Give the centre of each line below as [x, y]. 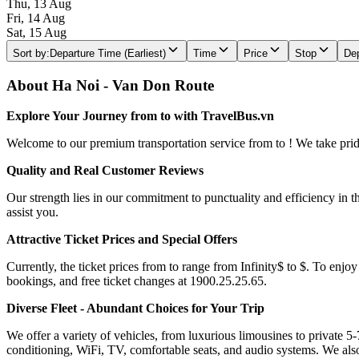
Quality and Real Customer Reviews [105, 171]
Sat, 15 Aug [36, 32]
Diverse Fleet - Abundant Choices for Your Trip [135, 309]
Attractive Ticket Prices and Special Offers [122, 240]
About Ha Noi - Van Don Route [110, 85]
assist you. [32, 212]
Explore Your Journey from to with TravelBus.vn [140, 116]
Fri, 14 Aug [36, 18]
